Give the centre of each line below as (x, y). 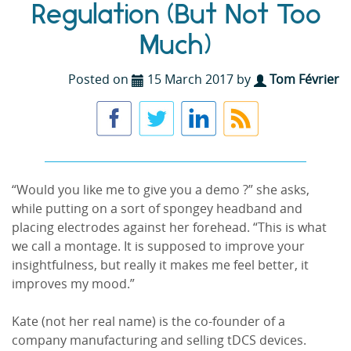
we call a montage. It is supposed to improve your (158, 246)
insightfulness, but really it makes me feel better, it (160, 265)
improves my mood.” (73, 284)
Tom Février (304, 80)
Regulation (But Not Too (175, 16)
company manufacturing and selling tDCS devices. (159, 340)
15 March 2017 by (199, 80)
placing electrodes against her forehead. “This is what (169, 228)
